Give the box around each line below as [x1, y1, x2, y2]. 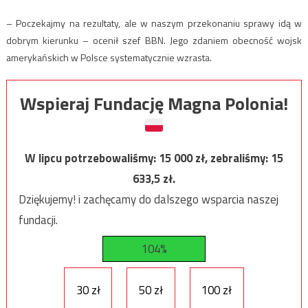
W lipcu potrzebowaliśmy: [25, 148, 159, 167]
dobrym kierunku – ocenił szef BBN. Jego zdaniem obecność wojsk [5, 32, 302, 47]
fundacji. [18, 210, 58, 229]
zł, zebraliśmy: [195, 148, 271, 167]
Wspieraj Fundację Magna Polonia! [20, 89, 288, 117]
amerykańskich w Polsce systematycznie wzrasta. [5, 49, 212, 65]
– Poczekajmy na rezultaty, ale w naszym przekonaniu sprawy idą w [5, 15, 302, 30]
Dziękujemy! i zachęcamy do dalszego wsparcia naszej [18, 190, 278, 208]
